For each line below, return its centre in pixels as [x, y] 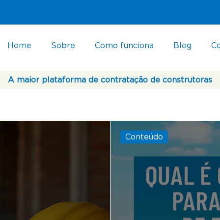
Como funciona [124, 46]
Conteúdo [144, 137]
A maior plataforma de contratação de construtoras [110, 80]
